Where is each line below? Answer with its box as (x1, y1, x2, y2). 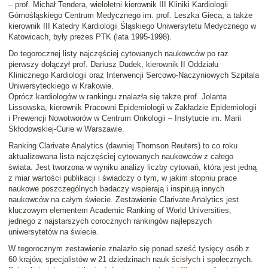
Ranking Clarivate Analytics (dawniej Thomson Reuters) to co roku (8, 141, 237, 151)
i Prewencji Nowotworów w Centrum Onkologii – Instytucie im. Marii (8, 114, 241, 123)
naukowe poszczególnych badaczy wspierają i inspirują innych (8, 184, 224, 194)
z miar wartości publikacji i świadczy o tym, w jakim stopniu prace (8, 173, 237, 183)
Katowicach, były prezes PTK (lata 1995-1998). (8, 32, 172, 42)
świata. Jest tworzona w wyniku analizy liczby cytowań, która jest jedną (8, 163, 257, 172)
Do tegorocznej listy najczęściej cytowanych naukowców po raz (8, 49, 229, 59)
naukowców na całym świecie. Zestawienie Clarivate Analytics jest (8, 195, 239, 205)
